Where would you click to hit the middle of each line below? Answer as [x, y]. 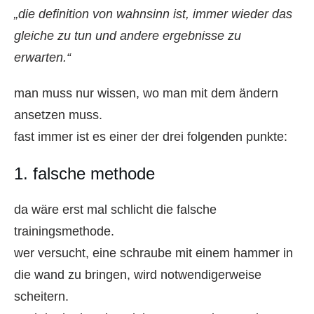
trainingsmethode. [64, 231]
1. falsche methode [84, 173]
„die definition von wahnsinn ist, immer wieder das [153, 14]
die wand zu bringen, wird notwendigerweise [138, 274]
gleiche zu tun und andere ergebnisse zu [128, 35]
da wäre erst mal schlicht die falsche [115, 209]
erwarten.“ [42, 57]
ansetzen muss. [58, 115]
